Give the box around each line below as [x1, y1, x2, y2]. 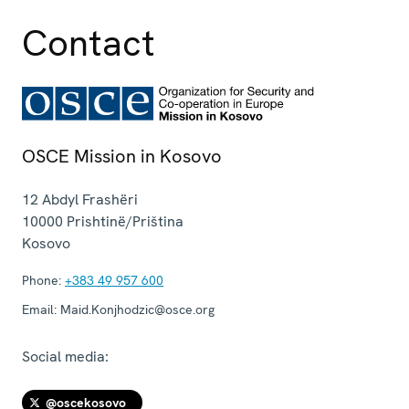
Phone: [22, 271, 61, 288]
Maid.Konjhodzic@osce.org [57, 300, 215, 318]
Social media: [22, 346, 109, 366]
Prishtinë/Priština [67, 211, 184, 231]
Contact [22, 18, 155, 67]
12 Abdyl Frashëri [22, 189, 138, 209]
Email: [22, 300, 57, 318]
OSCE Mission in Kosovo [22, 143, 222, 168]
